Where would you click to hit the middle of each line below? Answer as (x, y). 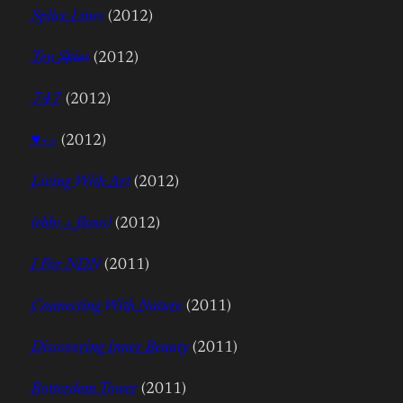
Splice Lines (67, 18)
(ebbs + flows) (71, 224)
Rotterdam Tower (84, 390)
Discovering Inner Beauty (110, 349)
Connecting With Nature (107, 307)
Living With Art (81, 183)
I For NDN (66, 266)
